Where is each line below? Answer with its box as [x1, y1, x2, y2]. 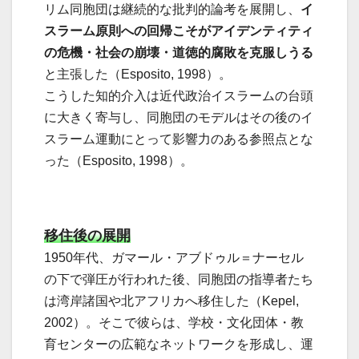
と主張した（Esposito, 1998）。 [44, 67, 232, 82]
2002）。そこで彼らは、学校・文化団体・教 [44, 316, 304, 330]
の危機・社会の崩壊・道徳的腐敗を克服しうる [44, 46, 313, 60]
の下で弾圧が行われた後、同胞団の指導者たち [44, 272, 313, 287]
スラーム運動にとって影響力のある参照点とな [44, 132, 313, 147]
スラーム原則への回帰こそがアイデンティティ [44, 24, 313, 38]
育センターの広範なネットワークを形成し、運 [44, 337, 313, 352]
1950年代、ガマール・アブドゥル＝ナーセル [44, 251, 304, 265]
